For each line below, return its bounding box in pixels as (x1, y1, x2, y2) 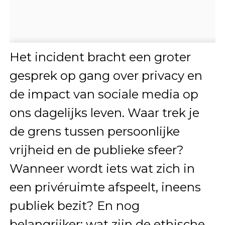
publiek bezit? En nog (9, 198, 140, 213)
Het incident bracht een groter (9, 50, 191, 64)
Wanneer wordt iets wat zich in (9, 161, 195, 176)
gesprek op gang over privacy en (9, 68, 202, 83)
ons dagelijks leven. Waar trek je (9, 105, 199, 120)
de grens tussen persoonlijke (9, 124, 180, 139)
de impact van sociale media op (9, 87, 198, 101)
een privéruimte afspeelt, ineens (9, 180, 201, 194)
